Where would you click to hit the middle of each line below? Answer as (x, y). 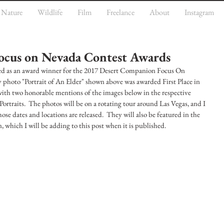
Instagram (199, 12)
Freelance (120, 12)
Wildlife (50, 12)
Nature (12, 12)
